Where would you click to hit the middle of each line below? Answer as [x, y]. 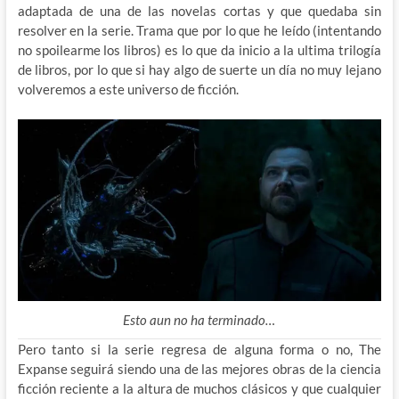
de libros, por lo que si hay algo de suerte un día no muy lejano [199, 70]
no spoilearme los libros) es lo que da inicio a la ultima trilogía [199, 50]
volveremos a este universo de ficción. [128, 90]
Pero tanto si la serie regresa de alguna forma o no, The [199, 349]
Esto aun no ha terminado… [199, 319]
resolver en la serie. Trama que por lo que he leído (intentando [199, 31]
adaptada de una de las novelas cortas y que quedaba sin [199, 11]
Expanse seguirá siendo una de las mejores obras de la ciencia [199, 368]
